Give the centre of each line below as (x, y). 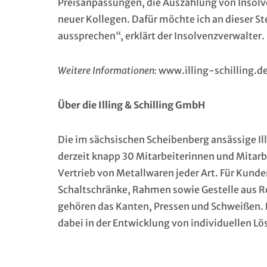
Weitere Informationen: (107, 70)
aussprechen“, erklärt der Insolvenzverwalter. (161, 36)
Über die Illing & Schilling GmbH (131, 105)
